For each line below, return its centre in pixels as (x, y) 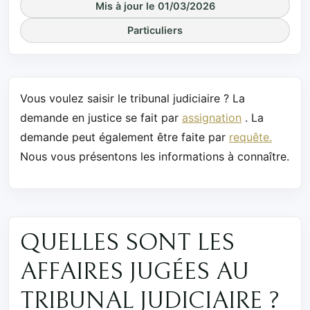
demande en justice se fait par (101, 117)
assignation (212, 117)
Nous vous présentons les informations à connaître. (155, 156)
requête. (250, 137)
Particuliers (155, 30)
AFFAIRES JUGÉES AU (135, 272)
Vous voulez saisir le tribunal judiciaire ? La (133, 98)
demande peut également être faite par (125, 137)
